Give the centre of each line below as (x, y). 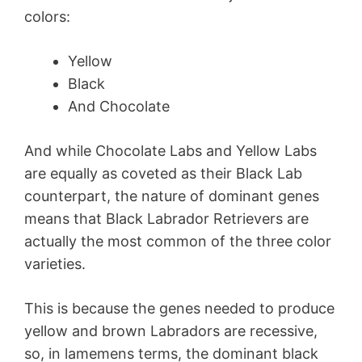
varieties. (55, 263)
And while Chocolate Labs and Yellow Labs (170, 150)
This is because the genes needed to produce (179, 308)
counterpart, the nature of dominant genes (172, 196)
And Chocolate (119, 106)
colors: (47, 16)
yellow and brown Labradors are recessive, (171, 330)
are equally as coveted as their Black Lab (163, 173)
